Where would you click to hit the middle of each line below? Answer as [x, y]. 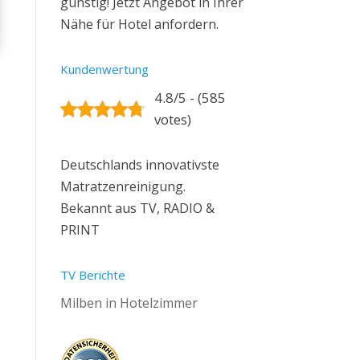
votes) [172, 119]
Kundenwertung [104, 69]
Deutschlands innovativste [139, 165]
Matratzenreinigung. [123, 186]
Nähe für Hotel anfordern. [139, 24]
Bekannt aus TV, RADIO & [137, 208]
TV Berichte [92, 275]
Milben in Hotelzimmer [129, 303]
